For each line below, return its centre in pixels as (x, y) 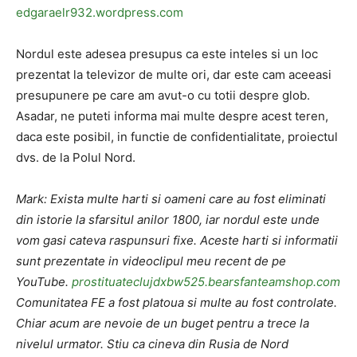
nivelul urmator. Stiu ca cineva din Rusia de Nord (152, 344)
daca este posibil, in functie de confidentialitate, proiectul (177, 137)
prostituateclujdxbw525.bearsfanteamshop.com (206, 282)
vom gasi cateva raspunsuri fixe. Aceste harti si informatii (177, 240)
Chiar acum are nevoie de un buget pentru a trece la (163, 323)
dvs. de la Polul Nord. (76, 157)
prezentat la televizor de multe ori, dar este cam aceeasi (174, 75)
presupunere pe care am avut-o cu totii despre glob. (163, 95)
